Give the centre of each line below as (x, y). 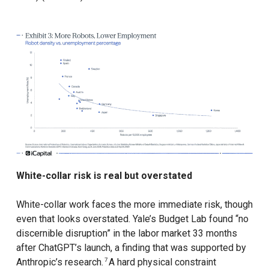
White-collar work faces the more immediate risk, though (134, 205)
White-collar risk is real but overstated (104, 176)
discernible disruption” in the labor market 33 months (126, 234)
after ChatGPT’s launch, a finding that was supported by (131, 248)
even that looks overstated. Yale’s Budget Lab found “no (132, 219)
